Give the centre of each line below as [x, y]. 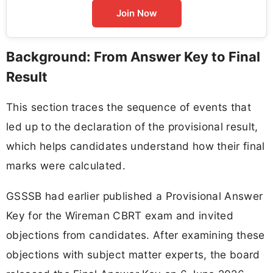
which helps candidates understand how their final [136, 146]
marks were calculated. [66, 166]
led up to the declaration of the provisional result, [132, 127]
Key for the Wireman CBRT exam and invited [120, 215]
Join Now [136, 13]
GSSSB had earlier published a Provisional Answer [135, 196]
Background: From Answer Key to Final [133, 57]
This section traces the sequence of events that [129, 107]
